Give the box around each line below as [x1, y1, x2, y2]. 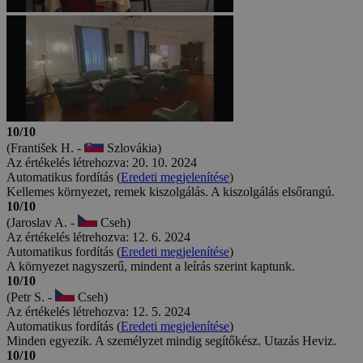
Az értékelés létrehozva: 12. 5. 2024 [6, 304, 190, 318]
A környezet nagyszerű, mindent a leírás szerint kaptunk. [6, 258, 295, 273]
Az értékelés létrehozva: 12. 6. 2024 [6, 229, 190, 244]
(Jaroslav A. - [6, 215, 78, 229]
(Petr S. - [6, 289, 55, 304]
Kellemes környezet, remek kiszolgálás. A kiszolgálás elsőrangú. [6, 184, 335, 199]
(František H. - [6, 140, 84, 155]
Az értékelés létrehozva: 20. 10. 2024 [6, 155, 197, 169]
